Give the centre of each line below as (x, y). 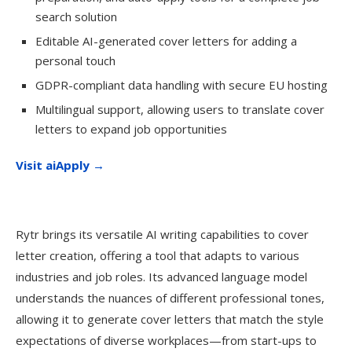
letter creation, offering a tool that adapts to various (158, 255)
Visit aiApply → (60, 165)
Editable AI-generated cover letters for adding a (166, 41)
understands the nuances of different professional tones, (170, 298)
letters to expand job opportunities (131, 129)
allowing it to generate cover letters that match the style (170, 319)
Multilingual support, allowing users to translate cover (180, 109)
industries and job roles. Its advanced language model (161, 277)
